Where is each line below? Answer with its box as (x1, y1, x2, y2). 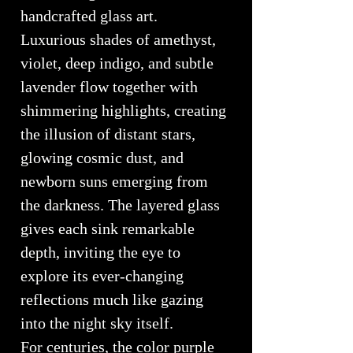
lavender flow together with (20, 78, 198, 96)
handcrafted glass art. (20, 7, 158, 25)
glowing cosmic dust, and (20, 149, 184, 167)
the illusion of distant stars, (20, 125, 195, 143)
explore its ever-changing (20, 267, 184, 285)
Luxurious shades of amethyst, (20, 31, 216, 49)
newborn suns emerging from (20, 173, 208, 191)
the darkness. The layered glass (20, 196, 220, 214)
